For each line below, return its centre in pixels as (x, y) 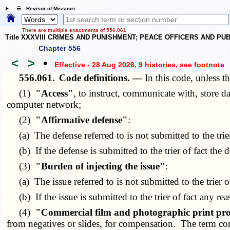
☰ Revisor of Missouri (43, 9)
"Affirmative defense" (82, 120)
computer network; (44, 105)
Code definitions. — (102, 78)
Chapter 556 (60, 49)
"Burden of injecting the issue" (101, 166)
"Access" (55, 93)
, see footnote (200, 64)
